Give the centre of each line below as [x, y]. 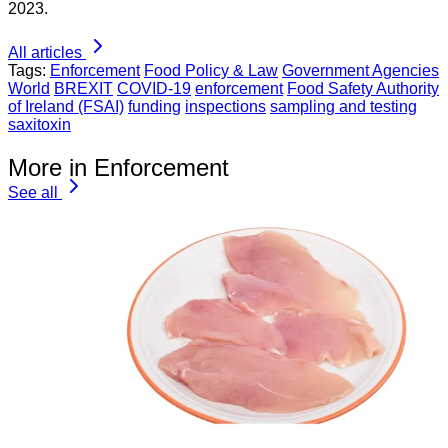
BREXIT [83, 89]
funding [154, 107]
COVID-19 [154, 89]
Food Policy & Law [211, 71]
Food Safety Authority [363, 89]
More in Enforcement [118, 168]
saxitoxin [39, 125]
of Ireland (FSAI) [66, 107]
